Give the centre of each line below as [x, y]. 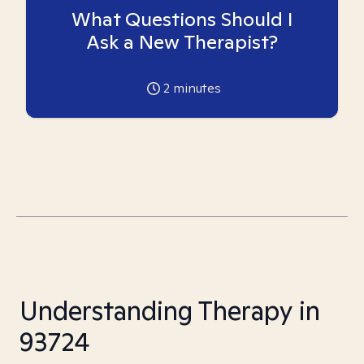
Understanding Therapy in [170, 310]
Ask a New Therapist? [182, 42]
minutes [195, 88]
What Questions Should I [182, 19]
